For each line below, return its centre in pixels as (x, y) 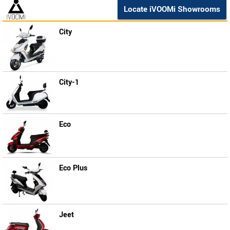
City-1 (69, 82)
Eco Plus (73, 168)
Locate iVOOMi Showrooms (172, 9)
